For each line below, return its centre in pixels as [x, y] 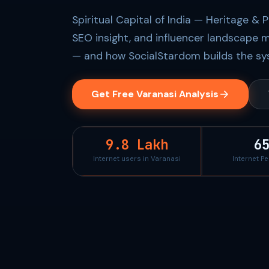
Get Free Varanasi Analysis [155, 94]
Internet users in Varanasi [137, 159]
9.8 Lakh [137, 145]
